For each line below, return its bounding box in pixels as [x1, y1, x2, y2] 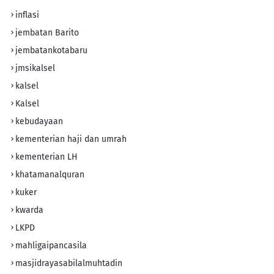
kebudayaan [15, 116, 63, 127]
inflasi [15, 9, 39, 20]
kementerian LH [15, 151, 78, 162]
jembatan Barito [15, 27, 79, 38]
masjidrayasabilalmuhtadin [15, 257, 122, 268]
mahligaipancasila [15, 240, 87, 251]
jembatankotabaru [15, 45, 87, 56]
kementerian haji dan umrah [15, 133, 127, 144]
